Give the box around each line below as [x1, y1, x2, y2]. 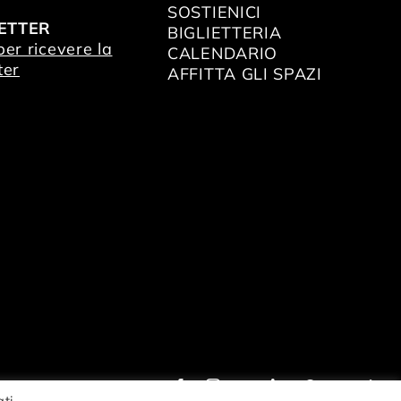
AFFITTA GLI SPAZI [167, 63, 322, 84]
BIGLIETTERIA [167, 21, 282, 43]
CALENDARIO [167, 42, 277, 64]
